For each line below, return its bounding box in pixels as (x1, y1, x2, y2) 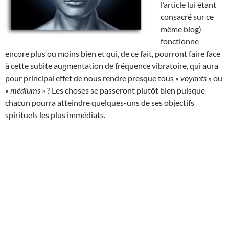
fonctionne (161, 36, 199, 46)
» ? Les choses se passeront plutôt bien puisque (40, 85, 205, 95)
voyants (180, 73, 207, 83)
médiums (10, 85, 40, 95)
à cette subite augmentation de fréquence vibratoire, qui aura (5, 60, 218, 71)
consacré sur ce (161, 11, 214, 21)
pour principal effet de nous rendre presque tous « (5, 73, 180, 83)
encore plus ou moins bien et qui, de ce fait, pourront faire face (5, 48, 220, 58)
